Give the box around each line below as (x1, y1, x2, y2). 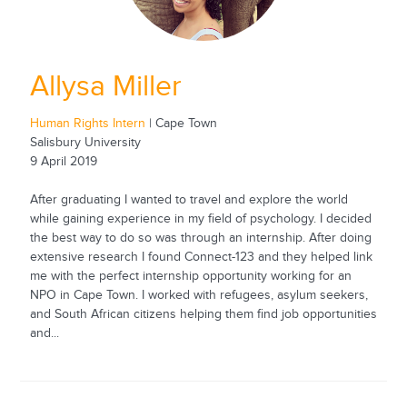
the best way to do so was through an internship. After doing (29, 230, 372, 245)
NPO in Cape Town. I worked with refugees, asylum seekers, (29, 287, 368, 303)
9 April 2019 (29, 154, 97, 169)
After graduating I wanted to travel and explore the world (29, 192, 348, 207)
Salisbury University (29, 134, 141, 150)
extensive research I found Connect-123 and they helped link (29, 249, 372, 264)
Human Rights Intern (29, 115, 145, 131)
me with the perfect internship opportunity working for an (29, 268, 352, 283)
